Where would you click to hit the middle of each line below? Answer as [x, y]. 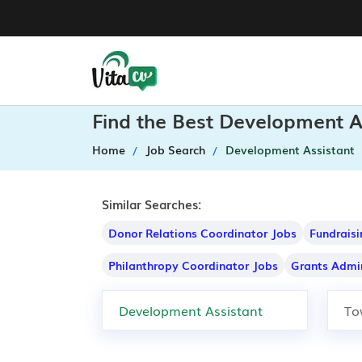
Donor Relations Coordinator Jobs [202, 233]
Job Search [175, 149]
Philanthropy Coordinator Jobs [193, 265]
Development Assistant [290, 149]
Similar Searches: [152, 204]
